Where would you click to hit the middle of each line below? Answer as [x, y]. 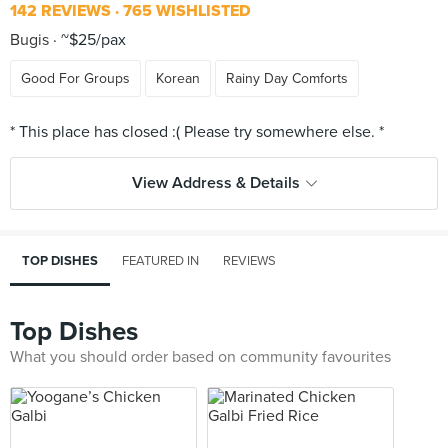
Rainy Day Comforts [287, 78]
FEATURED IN [160, 261]
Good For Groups [75, 78]
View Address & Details [215, 183]
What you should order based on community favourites [200, 357]
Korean [178, 78]
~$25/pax [91, 40]
